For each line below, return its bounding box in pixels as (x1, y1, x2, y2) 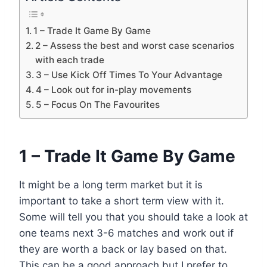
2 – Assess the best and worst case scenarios (35, 40, 235, 52)
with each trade (35, 54, 105, 66)
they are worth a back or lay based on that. (19, 243, 227, 256)
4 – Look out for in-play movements (36, 84, 192, 96)
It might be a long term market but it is (19, 179, 203, 191)
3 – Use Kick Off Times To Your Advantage (36, 69, 223, 81)
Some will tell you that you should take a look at (19, 211, 248, 223)
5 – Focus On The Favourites (36, 99, 160, 111)
